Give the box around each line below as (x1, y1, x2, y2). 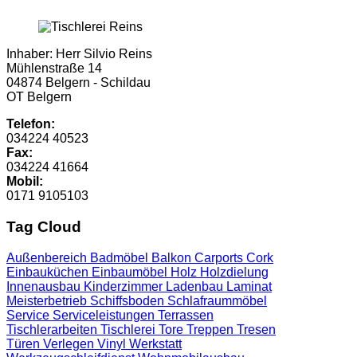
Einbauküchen (6, 265, 92, 279)
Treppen (186, 322, 237, 336)
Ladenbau (166, 279, 226, 293)
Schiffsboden (90, 293, 167, 308)
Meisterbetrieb (6, 293, 90, 308)
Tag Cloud (6, 218, 81, 235)
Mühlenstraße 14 (6, 61, 102, 76)
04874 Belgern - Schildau (6, 76, 151, 90)
